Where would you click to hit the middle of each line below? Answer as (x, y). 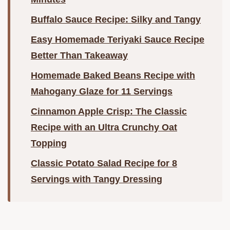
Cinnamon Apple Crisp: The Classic (109, 112)
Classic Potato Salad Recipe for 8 (104, 164)
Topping (49, 143)
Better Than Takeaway (79, 56)
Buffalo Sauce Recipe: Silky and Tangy (116, 20)
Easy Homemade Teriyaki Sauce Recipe (118, 40)
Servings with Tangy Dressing (97, 179)
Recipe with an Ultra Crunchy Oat (104, 128)
